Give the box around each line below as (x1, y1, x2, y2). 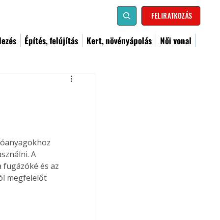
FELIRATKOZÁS (151, 10, 192, 21)
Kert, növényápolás (86, 34, 152, 47)
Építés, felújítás (25, 34, 78, 47)
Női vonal (160, 34, 192, 47)
